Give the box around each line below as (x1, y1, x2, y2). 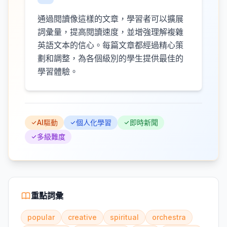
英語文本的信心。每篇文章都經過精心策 (37, 40, 183, 50)
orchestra (152, 213, 186, 221)
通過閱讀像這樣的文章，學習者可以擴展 (37, 14, 183, 24)
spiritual (110, 213, 139, 221)
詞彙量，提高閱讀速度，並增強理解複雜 (37, 27, 183, 37)
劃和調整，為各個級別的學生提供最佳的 (37, 53, 183, 63)
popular (27, 213, 55, 221)
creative (68, 213, 97, 221)
